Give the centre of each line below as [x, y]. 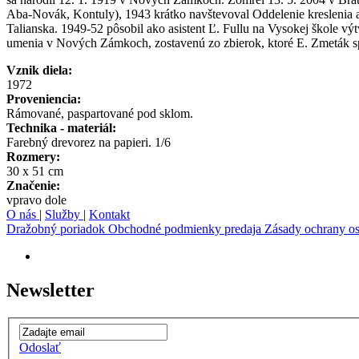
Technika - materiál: [61, 128]
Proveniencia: [44, 99]
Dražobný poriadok [57, 229]
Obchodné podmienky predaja [186, 229]
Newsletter [50, 290]
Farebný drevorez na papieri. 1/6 [89, 143]
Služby [64, 215]
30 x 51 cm [35, 171]
